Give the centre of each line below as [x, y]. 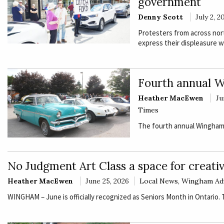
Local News [159, 181]
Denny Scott [160, 17]
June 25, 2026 [107, 181]
